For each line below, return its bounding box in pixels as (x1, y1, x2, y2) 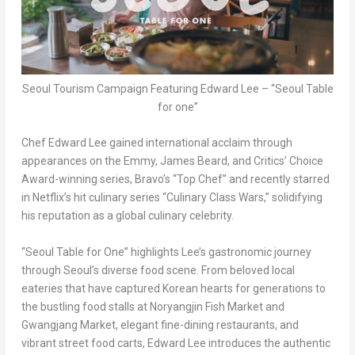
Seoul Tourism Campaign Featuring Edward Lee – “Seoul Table (21, 82, 334, 95)
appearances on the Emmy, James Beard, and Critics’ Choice (21, 155, 323, 168)
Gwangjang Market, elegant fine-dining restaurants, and (21, 318, 299, 331)
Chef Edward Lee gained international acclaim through (21, 136, 292, 150)
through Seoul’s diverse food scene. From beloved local (21, 263, 295, 277)
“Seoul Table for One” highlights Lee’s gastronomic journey (21, 245, 311, 258)
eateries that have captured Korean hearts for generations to (21, 281, 326, 295)
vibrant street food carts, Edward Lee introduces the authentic (21, 336, 330, 349)
